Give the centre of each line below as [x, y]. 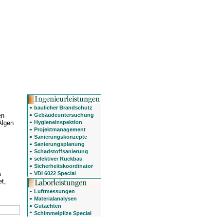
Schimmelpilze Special [63, 213]
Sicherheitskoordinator [64, 166]
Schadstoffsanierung [61, 151]
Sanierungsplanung [59, 144]
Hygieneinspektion [58, 122]
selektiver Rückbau [58, 159]
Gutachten [48, 206]
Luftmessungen [54, 191]
